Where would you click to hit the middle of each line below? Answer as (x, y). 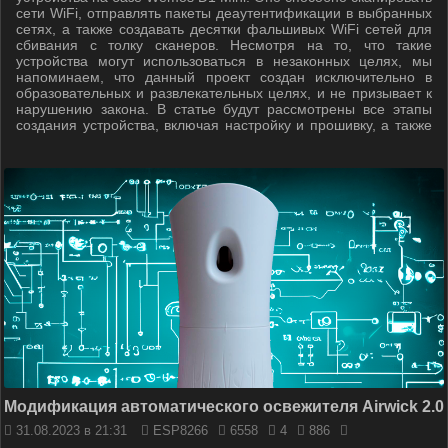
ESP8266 (178, 430)
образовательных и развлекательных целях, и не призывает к (224, 93)
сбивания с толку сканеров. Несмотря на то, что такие (224, 45)
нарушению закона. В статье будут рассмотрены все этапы (224, 109)
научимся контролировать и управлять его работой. (186, 141)
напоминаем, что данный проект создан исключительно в (224, 77)
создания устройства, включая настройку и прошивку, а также (224, 125)
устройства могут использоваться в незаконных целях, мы (224, 61)
